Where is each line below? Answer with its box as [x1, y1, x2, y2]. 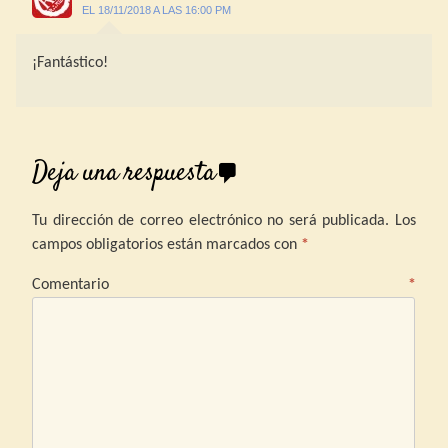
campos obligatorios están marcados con [32, 236, 301, 253]
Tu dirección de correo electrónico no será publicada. [32, 212, 390, 229]
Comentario [32, 276, 408, 293]
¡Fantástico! [32, 54, 108, 71]
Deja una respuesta [32, 154, 215, 192]
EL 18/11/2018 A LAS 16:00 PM [82, 3, 231, 16]
